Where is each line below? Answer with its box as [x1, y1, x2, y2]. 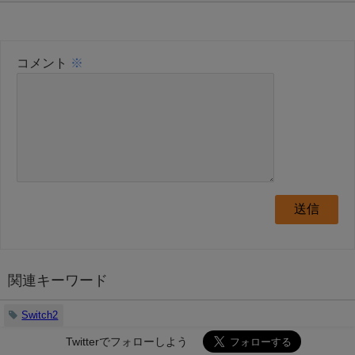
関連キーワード [8, 273, 108, 288]
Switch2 [21, 309, 59, 320]
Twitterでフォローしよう [66, 335, 188, 347]
